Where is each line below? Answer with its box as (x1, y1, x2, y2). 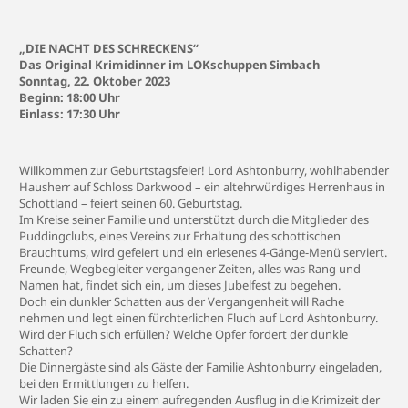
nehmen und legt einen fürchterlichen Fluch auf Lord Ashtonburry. (19, 310, 378, 326)
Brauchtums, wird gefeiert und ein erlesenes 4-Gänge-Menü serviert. (19, 244, 387, 260)
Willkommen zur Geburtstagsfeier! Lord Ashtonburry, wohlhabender (19, 162, 389, 178)
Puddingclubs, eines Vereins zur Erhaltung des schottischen (19, 228, 341, 244)
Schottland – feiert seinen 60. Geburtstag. (19, 195, 242, 211)
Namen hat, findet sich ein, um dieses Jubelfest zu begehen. (19, 277, 341, 293)
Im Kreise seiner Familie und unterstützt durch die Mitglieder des (19, 211, 369, 228)
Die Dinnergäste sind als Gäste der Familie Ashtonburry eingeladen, (19, 359, 382, 375)
